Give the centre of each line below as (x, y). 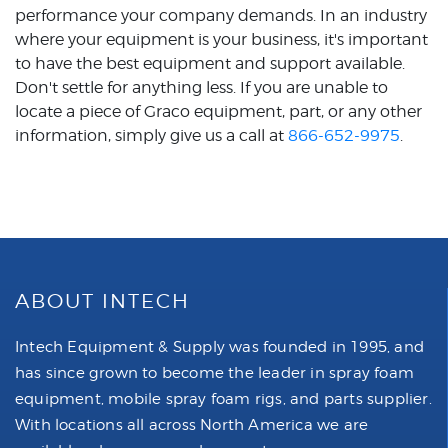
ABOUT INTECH (102, 300)
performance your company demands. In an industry (221, 15)
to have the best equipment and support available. (210, 63)
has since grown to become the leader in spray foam (215, 372)
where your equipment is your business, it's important (221, 39)
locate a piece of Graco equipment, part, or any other (218, 111)
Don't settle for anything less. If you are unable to (201, 87)
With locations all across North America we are (192, 424)
